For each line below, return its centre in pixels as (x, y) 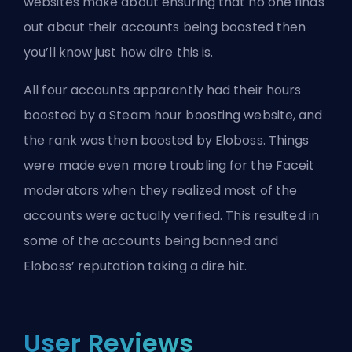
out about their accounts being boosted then (165, 27)
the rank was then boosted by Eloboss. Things (167, 140)
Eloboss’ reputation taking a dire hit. (135, 266)
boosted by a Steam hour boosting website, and (173, 115)
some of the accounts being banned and (151, 240)
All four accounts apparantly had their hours (163, 90)
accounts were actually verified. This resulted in (171, 215)
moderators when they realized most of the (161, 190)
